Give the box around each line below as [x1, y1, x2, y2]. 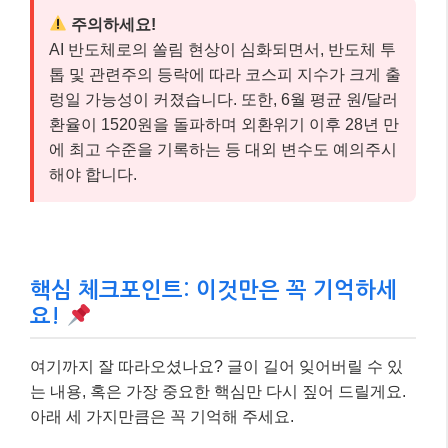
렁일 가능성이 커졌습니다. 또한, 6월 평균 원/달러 [49, 90, 398, 108]
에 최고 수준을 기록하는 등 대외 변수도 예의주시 [49, 140, 397, 158]
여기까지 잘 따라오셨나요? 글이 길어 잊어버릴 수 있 [30, 357, 403, 375]
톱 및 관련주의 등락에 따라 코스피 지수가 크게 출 [49, 65, 401, 83]
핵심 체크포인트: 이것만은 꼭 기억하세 [30, 278, 397, 301]
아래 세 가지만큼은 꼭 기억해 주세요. [30, 407, 294, 425]
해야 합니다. [49, 165, 137, 183]
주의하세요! [67, 15, 157, 33]
